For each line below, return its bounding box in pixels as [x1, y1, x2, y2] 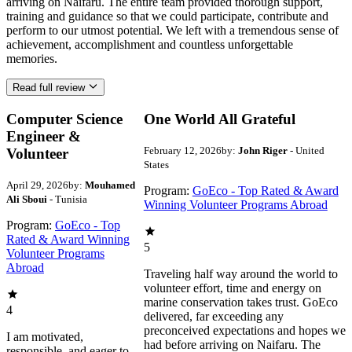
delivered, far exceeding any [143, 309, 284, 323]
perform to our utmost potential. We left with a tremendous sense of [6, 23, 339, 37]
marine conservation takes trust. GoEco [143, 295, 338, 309]
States [143, 158, 169, 170]
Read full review [13, 82, 85, 94]
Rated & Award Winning [6, 232, 130, 246]
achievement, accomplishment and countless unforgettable [6, 37, 293, 51]
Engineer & [6, 127, 81, 145]
